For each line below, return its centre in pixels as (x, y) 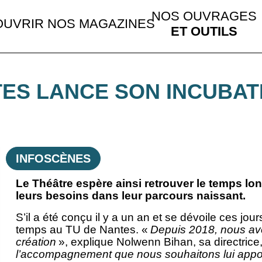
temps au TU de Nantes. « (83, 230)
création (36, 242)
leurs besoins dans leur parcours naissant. (130, 196)
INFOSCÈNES (53, 159)
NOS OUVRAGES (204, 16)
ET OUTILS (204, 31)
